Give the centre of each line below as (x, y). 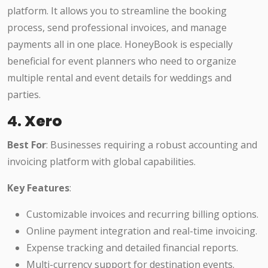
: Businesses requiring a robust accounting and (152, 145)
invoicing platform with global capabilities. (101, 162)
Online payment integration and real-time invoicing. (142, 231)
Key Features (38, 188)
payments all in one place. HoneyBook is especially (120, 45)
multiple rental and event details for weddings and (119, 78)
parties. (24, 95)
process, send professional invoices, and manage (117, 28)
